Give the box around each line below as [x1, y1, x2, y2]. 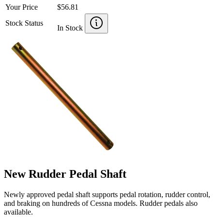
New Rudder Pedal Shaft [4, 167, 126, 180]
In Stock [57, 23, 85, 32]
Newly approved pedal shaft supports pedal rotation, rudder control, [4, 190, 210, 199]
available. [4, 207, 33, 216]
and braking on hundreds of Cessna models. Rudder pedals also [4, 199, 198, 207]
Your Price [5, 2, 38, 11]
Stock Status [5, 18, 43, 27]
